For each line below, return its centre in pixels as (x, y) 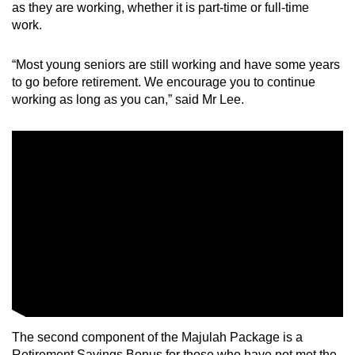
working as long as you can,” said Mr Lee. (128, 99)
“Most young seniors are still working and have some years (176, 64)
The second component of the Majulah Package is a (157, 337)
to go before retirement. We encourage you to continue (164, 82)
